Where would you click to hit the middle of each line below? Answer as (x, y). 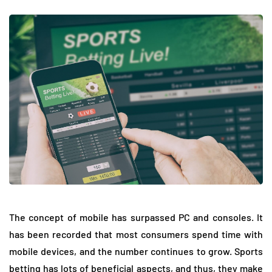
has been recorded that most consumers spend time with (136, 234)
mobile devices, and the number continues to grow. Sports (136, 251)
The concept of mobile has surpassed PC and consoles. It (136, 217)
